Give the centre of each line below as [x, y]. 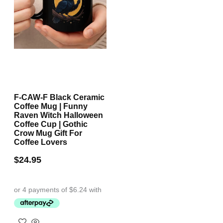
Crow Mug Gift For [48, 133]
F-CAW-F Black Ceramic [59, 98]
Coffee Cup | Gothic [51, 124]
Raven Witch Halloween [58, 115]
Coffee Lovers [41, 142]
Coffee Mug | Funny [51, 107]
